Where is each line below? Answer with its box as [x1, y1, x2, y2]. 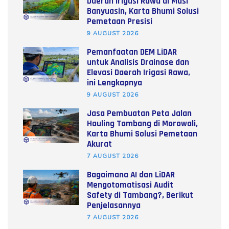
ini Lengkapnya [87, 77, 142, 88]
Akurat [87, 138, 112, 150]
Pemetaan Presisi [87, 15, 152, 27]
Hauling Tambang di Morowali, [87, 118, 198, 129]
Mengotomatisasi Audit [87, 179, 173, 191]
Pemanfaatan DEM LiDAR [87, 46, 177, 58]
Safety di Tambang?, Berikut [87, 189, 193, 201]
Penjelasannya [87, 199, 141, 211]
